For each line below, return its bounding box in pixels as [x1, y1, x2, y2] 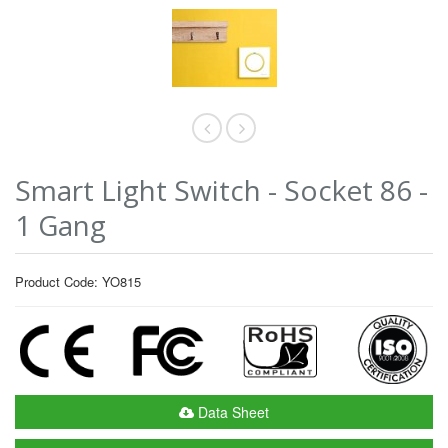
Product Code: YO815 [15, 271, 141, 291]
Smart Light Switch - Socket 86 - [15, 170, 428, 209]
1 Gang [15, 205, 106, 244]
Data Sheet [194, 402, 269, 423]
